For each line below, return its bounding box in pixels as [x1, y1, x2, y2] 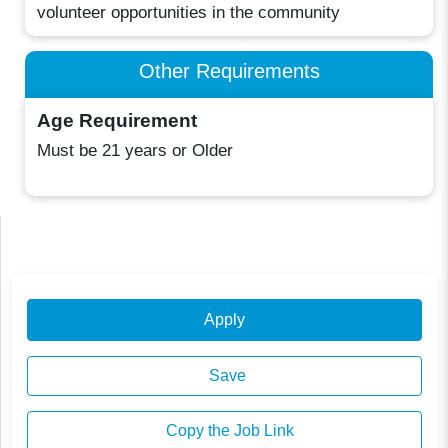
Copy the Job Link [161, 421, 294, 439]
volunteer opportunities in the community [37, 2, 341, 22]
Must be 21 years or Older [37, 140, 234, 160]
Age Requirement [37, 110, 198, 132]
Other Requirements [138, 58, 320, 82]
